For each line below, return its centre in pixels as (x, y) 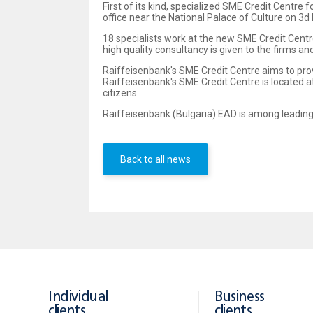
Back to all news (155, 160)
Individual (78, 298)
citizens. (121, 93)
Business (240, 298)
